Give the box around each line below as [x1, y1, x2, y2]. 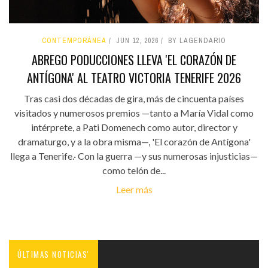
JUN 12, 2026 [116, 35, 159, 45]
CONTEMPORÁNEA [42, 35, 106, 45]
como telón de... [102, 164, 166, 176]
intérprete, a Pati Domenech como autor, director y [31, 121, 237, 133]
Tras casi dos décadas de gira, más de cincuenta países [24, 92, 244, 104]
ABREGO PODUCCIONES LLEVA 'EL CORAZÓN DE [32, 50, 236, 69]
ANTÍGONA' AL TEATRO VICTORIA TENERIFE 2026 [27, 68, 241, 87]
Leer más [115, 183, 153, 195]
